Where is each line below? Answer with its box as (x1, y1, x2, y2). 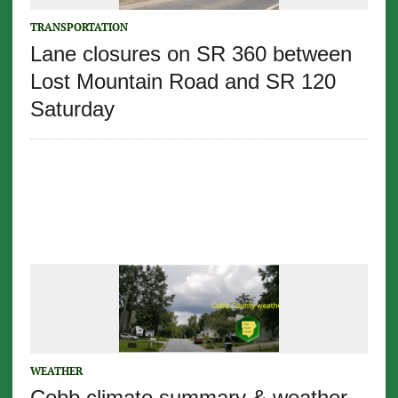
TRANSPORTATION (29, 20, 128, 35)
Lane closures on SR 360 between (29, 42, 352, 67)
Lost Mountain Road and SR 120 (29, 69, 336, 94)
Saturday (29, 97, 115, 122)
